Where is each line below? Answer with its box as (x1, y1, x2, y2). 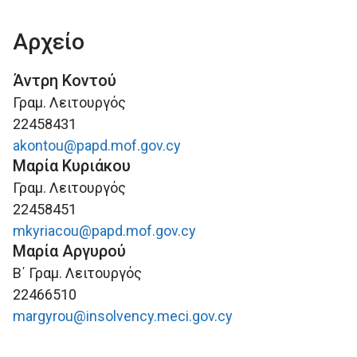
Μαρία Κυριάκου (13, 156, 131, 175)
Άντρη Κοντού (13, 71, 116, 90)
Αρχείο (13, 29, 84, 55)
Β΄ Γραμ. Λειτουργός (13, 265, 142, 281)
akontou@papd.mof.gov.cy (13, 137, 181, 154)
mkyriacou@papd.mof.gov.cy (13, 222, 196, 239)
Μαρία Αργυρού (13, 241, 126, 261)
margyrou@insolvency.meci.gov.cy (13, 308, 233, 324)
